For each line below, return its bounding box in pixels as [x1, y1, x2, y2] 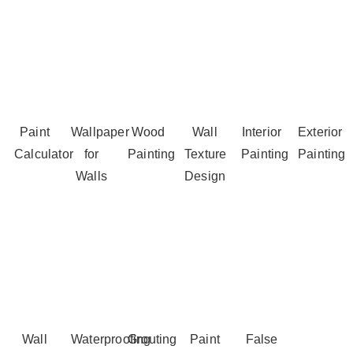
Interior [241, 125, 282, 139]
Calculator [14, 147, 73, 162]
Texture [184, 147, 227, 162]
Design [184, 169, 226, 184]
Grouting [128, 333, 177, 347]
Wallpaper [71, 125, 129, 139]
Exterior [298, 125, 343, 139]
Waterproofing [71, 333, 151, 347]
